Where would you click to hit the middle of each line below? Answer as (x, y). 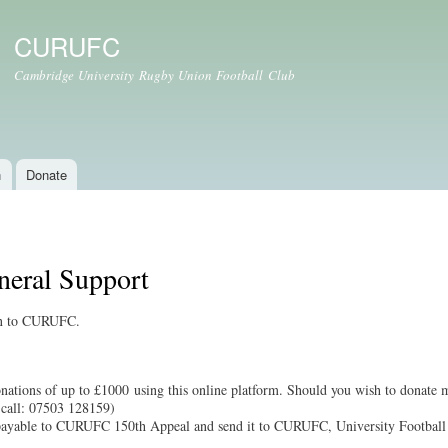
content (182, 55)
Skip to (181, 11)
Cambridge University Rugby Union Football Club (154, 75)
